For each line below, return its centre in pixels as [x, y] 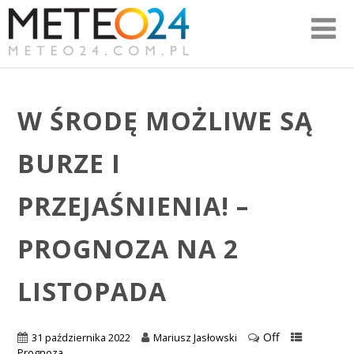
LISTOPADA [92, 291]
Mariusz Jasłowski [195, 338]
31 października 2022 [81, 338]
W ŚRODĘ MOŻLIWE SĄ [165, 120]
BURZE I [69, 163]
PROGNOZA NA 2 [128, 248]
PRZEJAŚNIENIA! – [133, 205]
